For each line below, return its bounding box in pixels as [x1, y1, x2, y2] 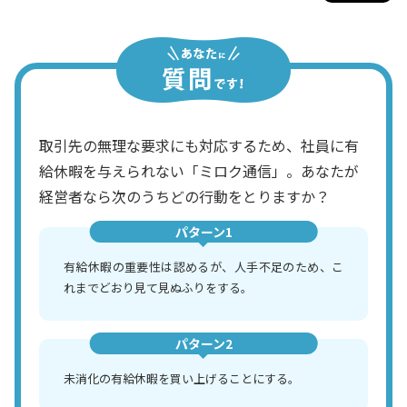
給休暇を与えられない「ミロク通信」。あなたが [39, 159, 359, 182]
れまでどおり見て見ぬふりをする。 [64, 278, 253, 296]
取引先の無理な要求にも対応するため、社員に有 [39, 134, 359, 156]
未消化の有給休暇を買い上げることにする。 [64, 369, 300, 387]
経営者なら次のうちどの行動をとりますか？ [39, 184, 330, 207]
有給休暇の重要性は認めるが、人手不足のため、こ [64, 257, 343, 275]
